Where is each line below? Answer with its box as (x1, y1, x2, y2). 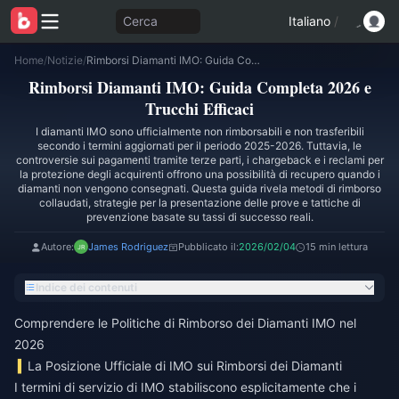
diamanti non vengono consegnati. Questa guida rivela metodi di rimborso (18, 182, 381, 195)
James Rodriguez (88, 240, 168, 253)
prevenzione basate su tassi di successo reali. (85, 210, 313, 224)
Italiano (289, 13, 330, 28)
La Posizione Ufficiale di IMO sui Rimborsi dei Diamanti (28, 358, 343, 373)
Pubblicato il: (178, 240, 239, 253)
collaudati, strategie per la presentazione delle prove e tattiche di (38, 196, 361, 209)
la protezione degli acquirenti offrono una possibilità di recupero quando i (19, 167, 380, 181)
